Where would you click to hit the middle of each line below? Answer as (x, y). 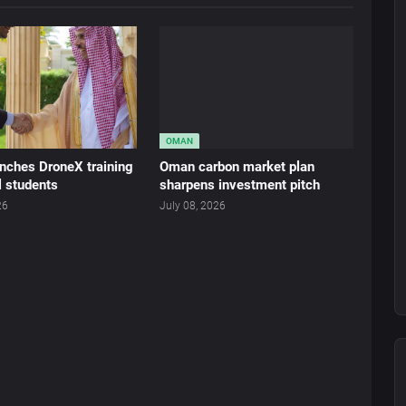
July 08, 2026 (192, 206)
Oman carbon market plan (237, 167)
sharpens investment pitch (239, 185)
